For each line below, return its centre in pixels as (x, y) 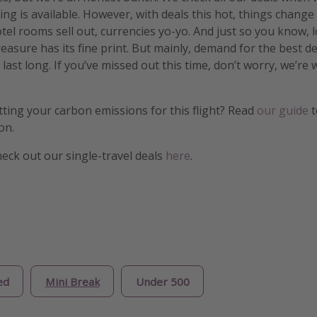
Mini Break (72, 281)
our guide (283, 111)
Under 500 (162, 281)
